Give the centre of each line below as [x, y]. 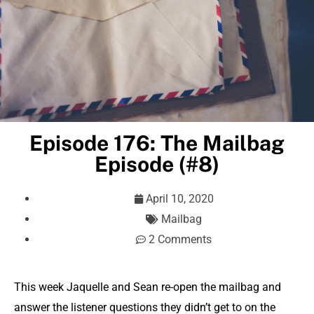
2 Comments [180, 240]
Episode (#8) [157, 164]
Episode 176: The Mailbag [157, 143]
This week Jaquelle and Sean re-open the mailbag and [148, 287]
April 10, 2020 [179, 199]
